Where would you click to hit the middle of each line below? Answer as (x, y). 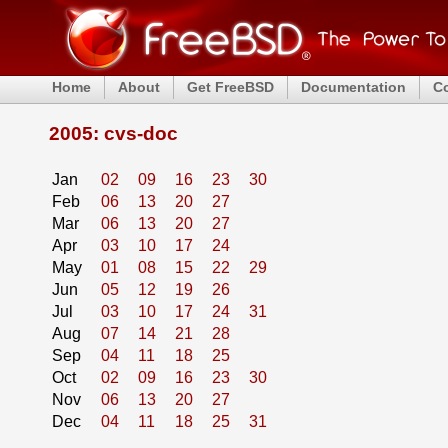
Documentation (353, 86)
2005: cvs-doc (113, 133)
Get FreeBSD (230, 86)
